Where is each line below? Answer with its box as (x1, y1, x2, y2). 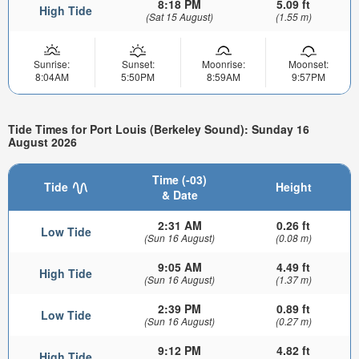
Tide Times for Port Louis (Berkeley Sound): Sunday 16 (8, 121, 309, 138)
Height (275, 178, 312, 195)
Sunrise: (34, 57, 70, 71)
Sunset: (121, 57, 155, 71)
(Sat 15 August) (146, 10, 213, 24)
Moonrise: (201, 57, 245, 71)
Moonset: (288, 57, 329, 71)
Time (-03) (152, 171, 207, 188)
